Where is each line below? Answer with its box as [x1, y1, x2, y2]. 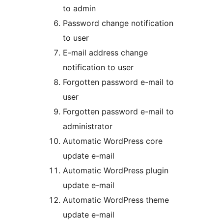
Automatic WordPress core [63, 136, 163, 146]
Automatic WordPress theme [63, 195, 169, 205]
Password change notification [63, 18, 173, 28]
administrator [63, 121, 112, 132]
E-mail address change [63, 48, 148, 58]
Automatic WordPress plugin [63, 165, 168, 176]
